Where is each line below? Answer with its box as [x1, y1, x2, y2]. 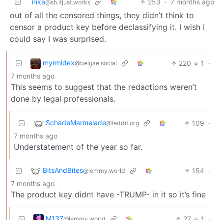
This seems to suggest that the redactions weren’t [11, 82, 197, 92]
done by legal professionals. [11, 94, 115, 104]
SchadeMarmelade [46, 118, 106, 127]
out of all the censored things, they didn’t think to [10, 10, 194, 21]
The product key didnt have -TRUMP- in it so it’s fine [11, 190, 206, 200]
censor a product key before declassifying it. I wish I [10, 22, 205, 32]
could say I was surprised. [10, 34, 106, 44]
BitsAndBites [43, 166, 83, 175]
